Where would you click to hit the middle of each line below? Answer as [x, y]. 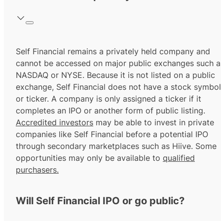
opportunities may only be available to [89, 158]
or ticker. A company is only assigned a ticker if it [109, 99]
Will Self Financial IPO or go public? [100, 201]
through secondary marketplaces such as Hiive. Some [116, 146]
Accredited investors [55, 123]
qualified [179, 158]
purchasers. [37, 170]
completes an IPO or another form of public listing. [110, 111]
